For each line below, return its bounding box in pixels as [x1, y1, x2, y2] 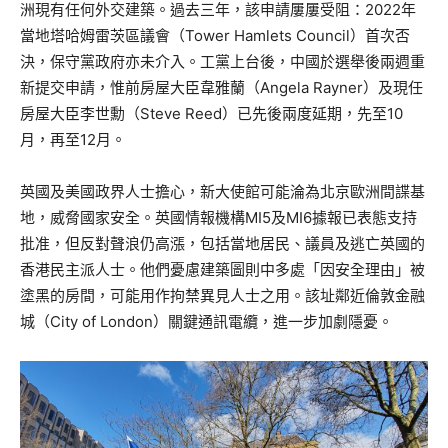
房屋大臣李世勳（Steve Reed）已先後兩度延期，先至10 [20, 103, 403, 123]
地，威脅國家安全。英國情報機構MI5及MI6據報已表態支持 [20, 207, 417, 227]
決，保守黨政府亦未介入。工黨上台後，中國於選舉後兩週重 [20, 51, 425, 71]
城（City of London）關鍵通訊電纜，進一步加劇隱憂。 [20, 311, 393, 331]
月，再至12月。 [20, 129, 126, 149]
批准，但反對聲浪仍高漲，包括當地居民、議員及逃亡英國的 [20, 233, 425, 253]
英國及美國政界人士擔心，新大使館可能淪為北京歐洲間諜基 [20, 181, 425, 201]
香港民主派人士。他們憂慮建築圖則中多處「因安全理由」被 [20, 259, 425, 279]
